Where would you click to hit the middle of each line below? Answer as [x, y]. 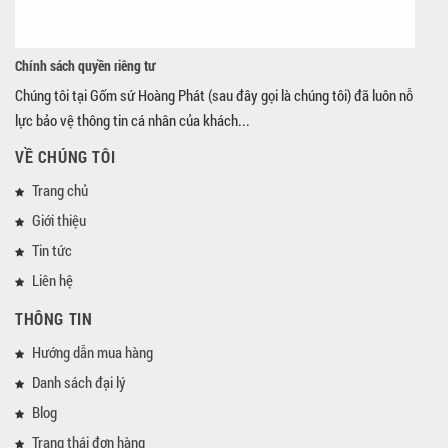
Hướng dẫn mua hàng [92, 351]
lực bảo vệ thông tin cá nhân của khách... [132, 119]
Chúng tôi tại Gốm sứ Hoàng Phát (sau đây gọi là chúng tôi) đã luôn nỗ [214, 94]
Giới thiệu [59, 219]
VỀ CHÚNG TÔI [65, 156]
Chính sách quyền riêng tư [85, 65]
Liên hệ [52, 279]
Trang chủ [60, 189]
